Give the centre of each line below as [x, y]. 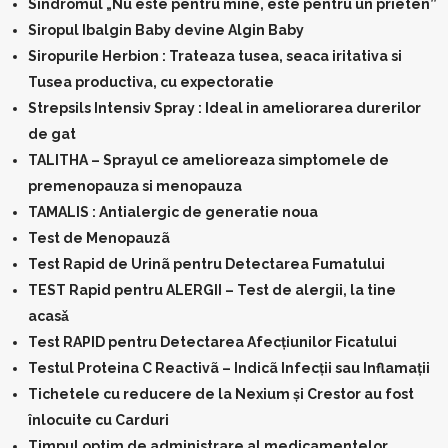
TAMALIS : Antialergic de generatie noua [173, 212]
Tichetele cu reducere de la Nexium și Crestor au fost [221, 394]
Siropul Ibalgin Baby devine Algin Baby [166, 30]
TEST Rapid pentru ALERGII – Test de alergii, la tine [212, 290]
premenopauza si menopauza [135, 186]
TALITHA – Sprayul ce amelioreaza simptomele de [208, 160]
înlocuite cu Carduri [98, 420]
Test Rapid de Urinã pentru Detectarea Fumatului [206, 264]
